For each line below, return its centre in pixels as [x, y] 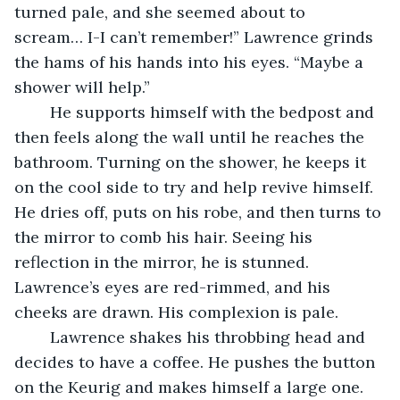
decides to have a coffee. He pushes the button [197, 362]
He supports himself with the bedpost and [41, 112]
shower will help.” [82, 87]
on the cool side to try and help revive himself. [196, 187]
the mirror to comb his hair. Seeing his [166, 237]
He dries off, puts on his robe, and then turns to [200, 212]
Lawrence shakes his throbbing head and [41, 337]
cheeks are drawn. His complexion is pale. [179, 312]
